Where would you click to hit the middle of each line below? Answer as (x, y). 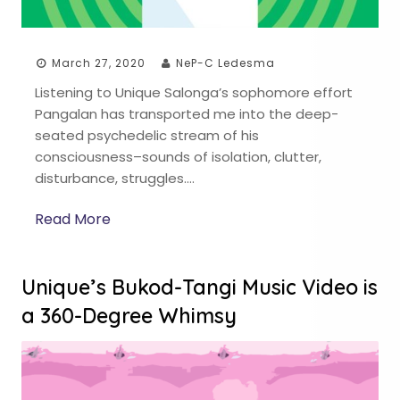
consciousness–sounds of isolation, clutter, (178, 156)
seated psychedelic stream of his (147, 135)
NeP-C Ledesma (225, 62)
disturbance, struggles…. (115, 178)
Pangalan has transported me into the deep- (187, 113)
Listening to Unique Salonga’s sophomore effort (194, 92)
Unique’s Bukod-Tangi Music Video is (200, 287)
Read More (73, 220)
